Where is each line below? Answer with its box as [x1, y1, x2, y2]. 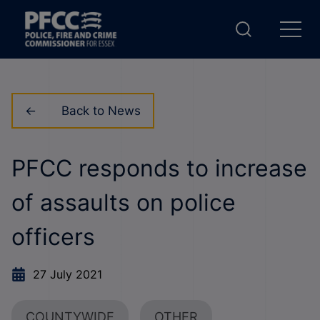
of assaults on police [11, 189, 236, 216]
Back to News [61, 104, 141, 118]
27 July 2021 [33, 267, 102, 281]
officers [11, 223, 95, 251]
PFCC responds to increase [11, 154, 307, 182]
